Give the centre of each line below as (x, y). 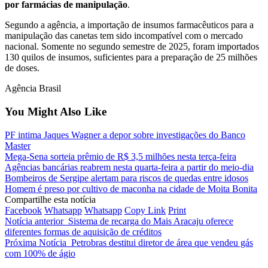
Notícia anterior (34, 221)
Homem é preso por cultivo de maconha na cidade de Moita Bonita (131, 188)
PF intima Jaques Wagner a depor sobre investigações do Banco (125, 135)
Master (18, 145)
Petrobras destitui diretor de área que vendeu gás (162, 242)
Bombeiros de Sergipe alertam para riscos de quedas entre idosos (127, 178)
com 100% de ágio (40, 253)
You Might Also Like (56, 112)
